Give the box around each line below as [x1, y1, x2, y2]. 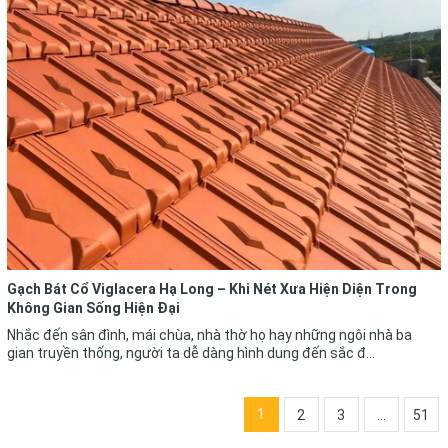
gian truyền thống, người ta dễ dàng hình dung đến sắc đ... [7, 345, 375, 362]
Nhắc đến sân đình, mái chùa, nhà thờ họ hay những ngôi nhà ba [7, 327, 412, 344]
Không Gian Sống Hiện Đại [7, 300, 180, 317]
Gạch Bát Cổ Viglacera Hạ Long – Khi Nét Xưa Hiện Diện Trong [7, 281, 417, 298]
